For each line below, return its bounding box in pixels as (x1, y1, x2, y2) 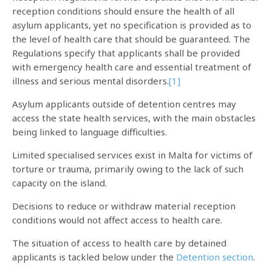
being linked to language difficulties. (12, 126, 167, 138)
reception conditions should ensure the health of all (12, 5, 234, 17)
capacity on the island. (12, 177, 107, 189)
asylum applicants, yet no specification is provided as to (12, 19, 251, 31)
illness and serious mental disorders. (12, 75, 169, 87)
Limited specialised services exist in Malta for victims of (12, 149, 253, 161)
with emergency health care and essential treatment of (12, 61, 251, 73)
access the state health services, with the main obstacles (12, 112, 256, 124)
